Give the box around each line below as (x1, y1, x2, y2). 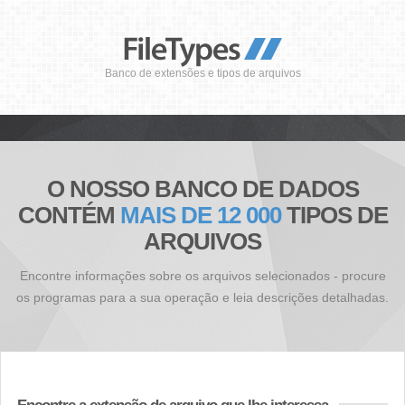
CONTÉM (17, 202, 120, 229)
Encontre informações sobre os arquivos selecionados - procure (19, 268, 386, 283)
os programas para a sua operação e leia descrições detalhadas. (16, 290, 389, 305)
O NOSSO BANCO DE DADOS (46, 175, 359, 202)
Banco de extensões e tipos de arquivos (104, 67, 301, 80)
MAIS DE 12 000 (119, 202, 281, 229)
